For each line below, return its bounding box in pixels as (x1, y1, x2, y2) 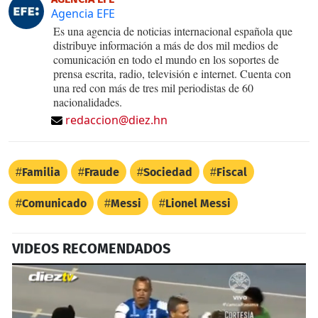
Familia (22, 165, 60, 179)
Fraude (84, 165, 119, 179)
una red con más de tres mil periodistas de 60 (53, 79, 253, 95)
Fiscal (216, 165, 247, 179)
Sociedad (143, 165, 192, 179)
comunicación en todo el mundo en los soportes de (53, 51, 279, 67)
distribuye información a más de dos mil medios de (53, 37, 278, 53)
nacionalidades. (53, 94, 122, 109)
